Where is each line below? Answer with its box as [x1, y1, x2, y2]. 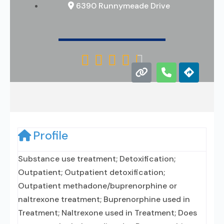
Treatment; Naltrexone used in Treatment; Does [18, 207, 197, 218]
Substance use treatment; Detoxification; [18, 153, 175, 164]
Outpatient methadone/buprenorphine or [18, 180, 177, 191]
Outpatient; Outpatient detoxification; [18, 167, 165, 177]
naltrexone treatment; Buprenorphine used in [18, 194, 190, 204]
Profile [33, 128, 68, 143]
